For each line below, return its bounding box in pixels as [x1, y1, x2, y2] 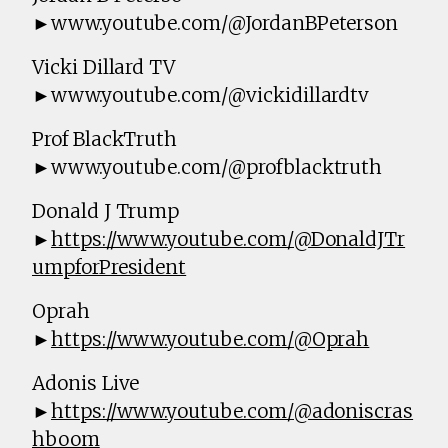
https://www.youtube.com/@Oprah [50, 327, 370, 352]
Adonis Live [32, 371, 140, 396]
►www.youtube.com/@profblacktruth [32, 155, 383, 180]
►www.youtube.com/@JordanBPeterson [32, 11, 399, 36]
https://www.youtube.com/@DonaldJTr [50, 227, 406, 252]
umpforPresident [32, 255, 187, 280]
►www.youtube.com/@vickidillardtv [32, 83, 370, 108]
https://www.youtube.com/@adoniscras [50, 399, 414, 424]
